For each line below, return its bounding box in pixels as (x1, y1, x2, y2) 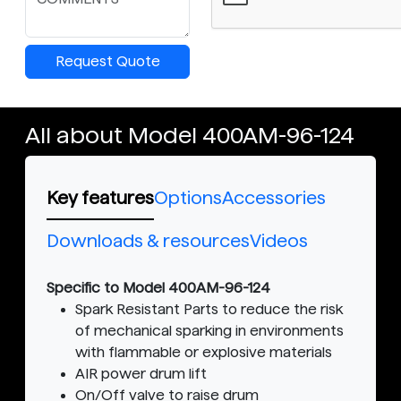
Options (154, 188, 222, 209)
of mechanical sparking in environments (75, 323, 344, 339)
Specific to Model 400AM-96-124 (47, 280, 270, 296)
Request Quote (55, 54, 160, 70)
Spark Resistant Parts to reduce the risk (75, 302, 343, 318)
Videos (250, 231, 308, 252)
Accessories (222, 188, 326, 209)
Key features (47, 188, 154, 209)
